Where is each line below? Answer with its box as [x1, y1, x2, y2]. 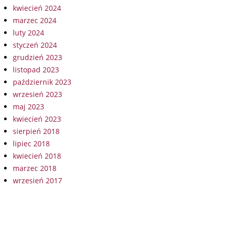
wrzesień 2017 [13, 176, 62, 186]
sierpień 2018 [13, 126, 60, 137]
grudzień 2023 [13, 52, 62, 63]
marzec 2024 [13, 15, 56, 26]
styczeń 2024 [13, 40, 57, 50]
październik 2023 [13, 77, 71, 87]
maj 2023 [13, 102, 44, 112]
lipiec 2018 [13, 139, 50, 149]
